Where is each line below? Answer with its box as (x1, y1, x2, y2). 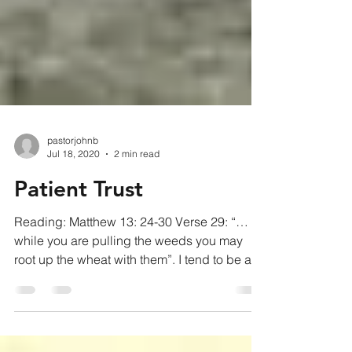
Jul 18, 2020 (47, 187, 100, 199)
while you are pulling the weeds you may (14, 272, 243, 288)
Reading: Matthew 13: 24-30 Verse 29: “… (14, 253, 248, 269)
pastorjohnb (47, 174, 98, 185)
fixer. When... (14, 310, 84, 325)
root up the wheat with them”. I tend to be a (14, 291, 251, 306)
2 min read (114, 187, 159, 199)
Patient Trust (14, 214, 143, 241)
